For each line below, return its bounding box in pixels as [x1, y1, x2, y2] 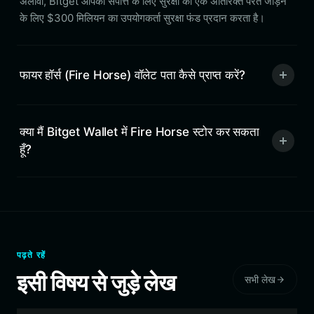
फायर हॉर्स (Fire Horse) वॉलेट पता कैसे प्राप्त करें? [20, 67, 245, 82]
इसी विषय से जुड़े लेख [17, 269, 175, 296]
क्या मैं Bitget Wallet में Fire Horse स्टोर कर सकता [20, 125, 259, 139]
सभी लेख [245, 273, 275, 285]
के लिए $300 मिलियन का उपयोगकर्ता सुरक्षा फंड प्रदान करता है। [20, 11, 265, 25]
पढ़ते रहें [17, 250, 46, 260]
